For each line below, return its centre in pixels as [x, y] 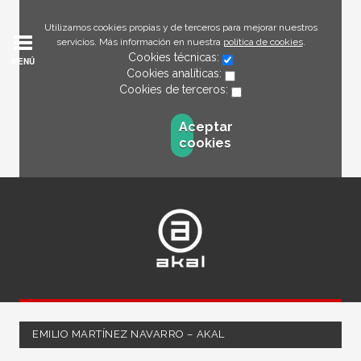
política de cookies [263, 42]
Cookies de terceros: [175, 89]
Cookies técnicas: [175, 57]
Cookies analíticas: [175, 73]
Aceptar [205, 127]
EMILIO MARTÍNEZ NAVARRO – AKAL [129, 334]
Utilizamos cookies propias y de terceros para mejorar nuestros [180, 27]
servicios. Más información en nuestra [139, 42]
